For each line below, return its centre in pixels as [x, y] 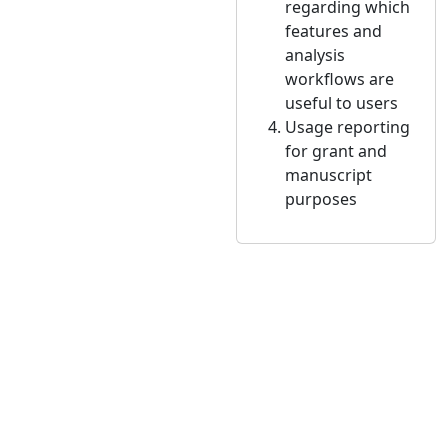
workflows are [339, 79]
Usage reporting [347, 127]
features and [333, 31]
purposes [321, 199]
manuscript [328, 175]
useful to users [341, 103]
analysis [315, 55]
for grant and [336, 151]
